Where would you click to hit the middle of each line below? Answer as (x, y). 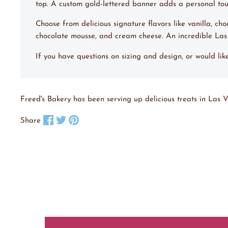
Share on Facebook (88, 118)
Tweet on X (86, 118)
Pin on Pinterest (108, 118)
